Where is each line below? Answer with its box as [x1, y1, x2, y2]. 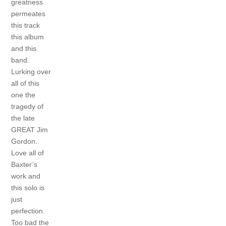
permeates [11, 9, 46, 18]
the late [11, 114, 35, 122]
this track [11, 21, 40, 29]
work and [11, 172, 41, 180]
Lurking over [11, 67, 51, 76]
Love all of [11, 148, 44, 157]
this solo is [11, 183, 45, 192]
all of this [11, 79, 40, 87]
